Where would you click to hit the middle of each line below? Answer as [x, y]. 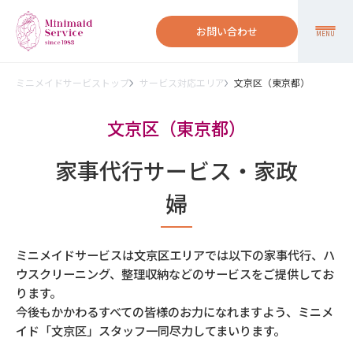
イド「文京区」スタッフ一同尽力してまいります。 [150, 330]
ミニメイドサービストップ [72, 82]
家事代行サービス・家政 [176, 170]
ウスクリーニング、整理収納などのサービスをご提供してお [175, 273]
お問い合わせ [227, 31]
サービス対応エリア [182, 82]
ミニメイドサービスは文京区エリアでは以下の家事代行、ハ [175, 255]
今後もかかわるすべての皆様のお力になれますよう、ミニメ [175, 311]
